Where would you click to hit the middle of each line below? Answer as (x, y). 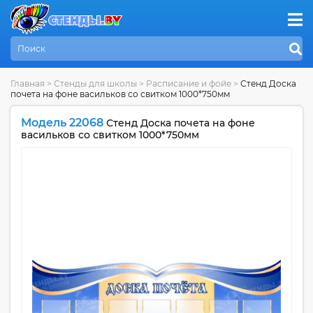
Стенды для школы (95, 83)
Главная (28, 83)
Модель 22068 (62, 123)
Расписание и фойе (190, 83)
